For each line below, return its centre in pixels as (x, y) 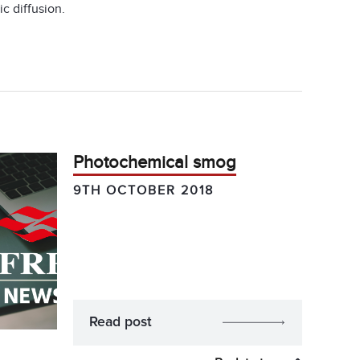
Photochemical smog (155, 162)
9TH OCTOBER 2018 (143, 190)
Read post (121, 323)
